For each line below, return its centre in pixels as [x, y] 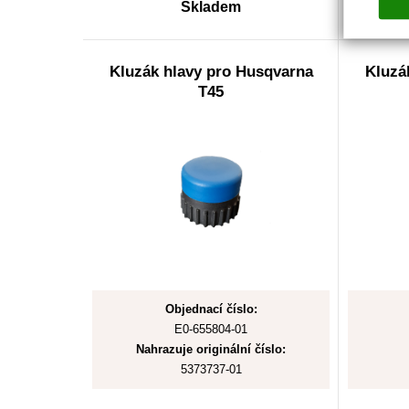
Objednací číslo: [211, 309]
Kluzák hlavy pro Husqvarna [211, 72]
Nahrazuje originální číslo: [211, 349]
